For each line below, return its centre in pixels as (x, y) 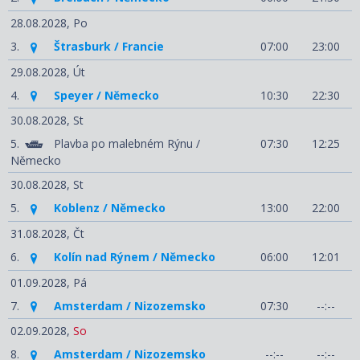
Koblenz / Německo (110, 208)
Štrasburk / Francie (109, 46)
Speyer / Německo (106, 95)
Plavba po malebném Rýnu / (127, 144)
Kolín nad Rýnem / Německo (135, 256)
